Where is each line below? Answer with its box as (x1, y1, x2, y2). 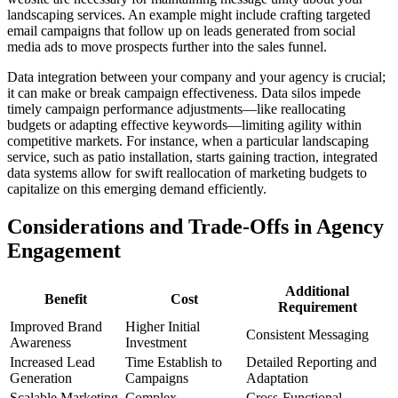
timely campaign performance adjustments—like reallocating (7, 101, 346, 117)
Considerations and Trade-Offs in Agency (7, 215, 384, 239)
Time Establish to (125, 354, 222, 370)
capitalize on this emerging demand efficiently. (7, 181, 267, 197)
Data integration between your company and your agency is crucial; (7, 69, 386, 85)
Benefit (44, 291, 87, 307)
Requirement (277, 299, 357, 315)
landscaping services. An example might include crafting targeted (7, 7, 370, 23)
